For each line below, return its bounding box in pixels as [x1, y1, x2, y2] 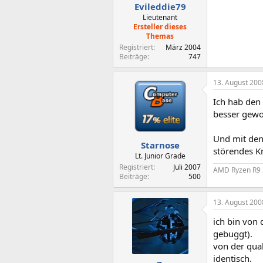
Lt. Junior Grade [134, 150, 186, 161]
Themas [146, 31, 174, 41]
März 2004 [166, 42, 201, 52]
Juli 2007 [173, 161, 201, 172]
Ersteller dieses [133, 22, 187, 32]
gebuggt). [213, 227, 252, 240]
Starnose [140, 139, 180, 151]
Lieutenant [143, 12, 177, 22]
